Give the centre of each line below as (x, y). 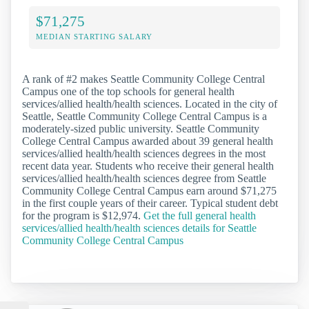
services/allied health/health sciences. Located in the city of (150, 104)
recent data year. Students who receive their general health (148, 166)
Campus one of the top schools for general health (128, 92)
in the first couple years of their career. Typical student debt (150, 203)
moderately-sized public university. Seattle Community (141, 129)
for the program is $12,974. (83, 216)
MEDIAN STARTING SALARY (94, 37)
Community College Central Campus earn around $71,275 (149, 191)
